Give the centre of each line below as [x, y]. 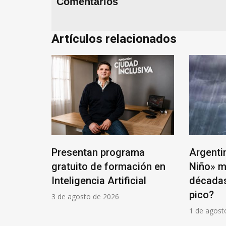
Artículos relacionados [114, 39]
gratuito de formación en [108, 167]
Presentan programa [98, 153]
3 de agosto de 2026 [85, 197]
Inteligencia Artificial [99, 181]
